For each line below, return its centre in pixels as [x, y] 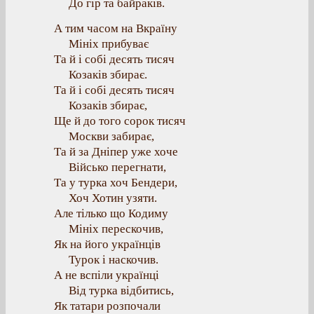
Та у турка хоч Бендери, [116, 183]
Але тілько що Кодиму [111, 213]
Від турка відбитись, [121, 291]
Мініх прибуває [109, 44]
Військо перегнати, [117, 167]
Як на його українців [107, 244]
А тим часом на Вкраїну [116, 28]
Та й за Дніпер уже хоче [116, 152]
